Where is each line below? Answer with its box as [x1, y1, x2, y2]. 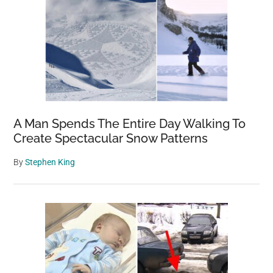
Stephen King [25, 157, 76, 168]
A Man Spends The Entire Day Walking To [13, 116, 246, 132]
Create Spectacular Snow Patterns [13, 131, 208, 146]
